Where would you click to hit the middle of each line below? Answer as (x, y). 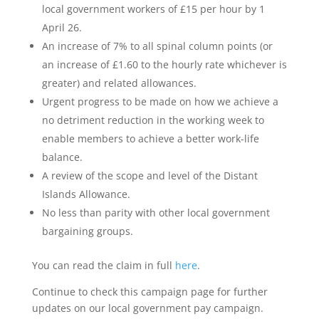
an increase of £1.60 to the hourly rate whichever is (164, 64)
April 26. (62, 27)
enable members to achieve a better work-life (150, 138)
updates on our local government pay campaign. (147, 308)
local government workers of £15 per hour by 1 (153, 9)
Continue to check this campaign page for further (150, 292)
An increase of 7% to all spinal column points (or (157, 46)
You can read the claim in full (103, 265)
